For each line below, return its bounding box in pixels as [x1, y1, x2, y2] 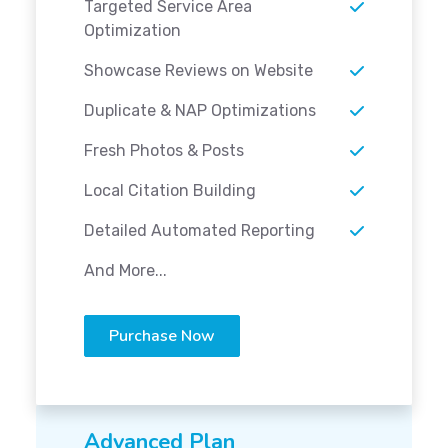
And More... [84, 261, 167, 281]
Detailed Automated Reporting [84, 221, 315, 241]
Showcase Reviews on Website [84, 61, 313, 81]
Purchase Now [109, 325, 215, 348]
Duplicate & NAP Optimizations [84, 101, 316, 121]
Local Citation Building [84, 181, 256, 201]
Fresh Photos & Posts [84, 141, 244, 161]
